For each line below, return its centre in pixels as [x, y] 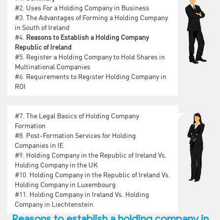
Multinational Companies [53, 67]
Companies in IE [39, 145]
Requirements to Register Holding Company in [96, 76]
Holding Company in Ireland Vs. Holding [89, 194]
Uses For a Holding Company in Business [88, 8]
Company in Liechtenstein [54, 204]
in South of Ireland [42, 27]
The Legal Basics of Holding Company [82, 116]
